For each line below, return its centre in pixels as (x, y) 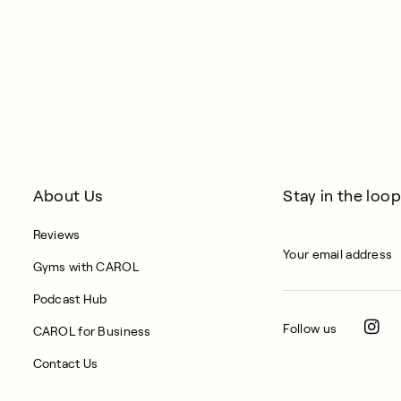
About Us (68, 196)
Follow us (310, 328)
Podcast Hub (70, 299)
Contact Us (65, 363)
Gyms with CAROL (85, 267)
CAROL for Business (92, 331)
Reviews (56, 235)
